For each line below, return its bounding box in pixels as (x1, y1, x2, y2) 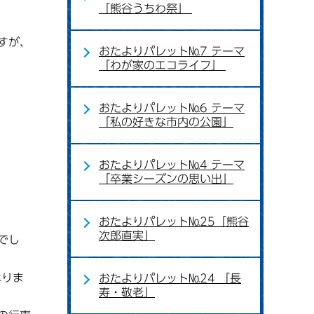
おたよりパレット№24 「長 (99, 273, 241, 284)
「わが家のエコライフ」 (99, 60, 226, 71)
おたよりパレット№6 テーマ (99, 102, 245, 114)
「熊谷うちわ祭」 (99, 3, 192, 14)
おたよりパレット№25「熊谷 (99, 216, 249, 227)
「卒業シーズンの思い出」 (99, 173, 233, 184)
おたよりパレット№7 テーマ (99, 46, 245, 57)
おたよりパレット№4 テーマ (99, 159, 245, 170)
